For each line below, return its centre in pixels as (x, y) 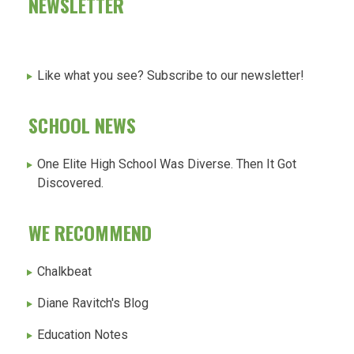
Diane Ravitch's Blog (93, 303)
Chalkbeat (64, 271)
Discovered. (71, 183)
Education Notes (83, 334)
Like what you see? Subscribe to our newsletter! (171, 76)
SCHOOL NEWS (82, 125)
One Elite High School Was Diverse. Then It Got (167, 164)
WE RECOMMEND (90, 233)
